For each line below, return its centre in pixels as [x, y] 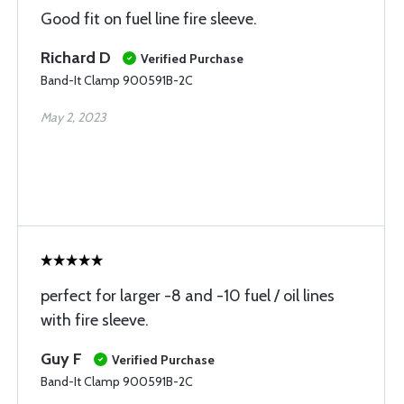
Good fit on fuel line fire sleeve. [149, 19]
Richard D [76, 58]
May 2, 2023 [73, 117]
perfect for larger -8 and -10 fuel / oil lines [188, 296]
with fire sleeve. [95, 320]
